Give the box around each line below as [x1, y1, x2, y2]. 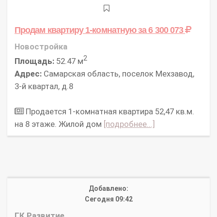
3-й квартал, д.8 [15, 81, 73, 91]
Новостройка [15, 42, 67, 52]
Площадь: [15, 56, 54, 66]
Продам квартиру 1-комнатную [15, 25, 139, 35]
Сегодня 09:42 [84, 195, 133, 203]
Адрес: [15, 68, 42, 78]
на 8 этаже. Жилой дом [15, 119, 104, 129]
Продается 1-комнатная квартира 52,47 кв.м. [24, 106, 194, 116]
